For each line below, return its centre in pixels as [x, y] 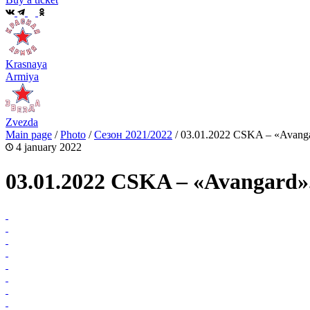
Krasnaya [26, 64]
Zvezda [22, 122]
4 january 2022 [47, 147]
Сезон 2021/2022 [133, 135]
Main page [29, 135]
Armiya [22, 76]
